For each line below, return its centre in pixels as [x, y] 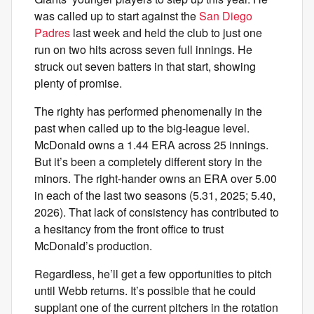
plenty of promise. [78, 83]
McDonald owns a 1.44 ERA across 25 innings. [151, 145]
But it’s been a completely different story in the [148, 162]
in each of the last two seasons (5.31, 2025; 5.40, [155, 195]
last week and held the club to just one [166, 33]
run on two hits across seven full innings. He [143, 49]
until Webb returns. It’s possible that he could [145, 291]
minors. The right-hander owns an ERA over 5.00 [156, 178]
